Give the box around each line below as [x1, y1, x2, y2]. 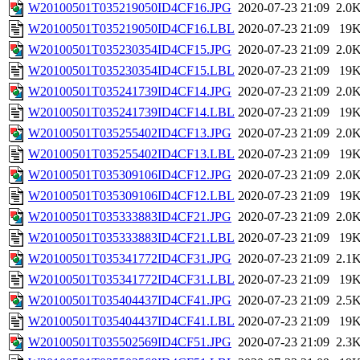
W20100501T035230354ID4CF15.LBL [28, 63, 235, 78]
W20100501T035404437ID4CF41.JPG [28, 293, 231, 308]
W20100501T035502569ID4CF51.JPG [28, 335, 231, 350]
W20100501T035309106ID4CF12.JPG [28, 168, 231, 182]
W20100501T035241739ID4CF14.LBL [28, 105, 235, 120]
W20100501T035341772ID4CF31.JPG [28, 252, 231, 266]
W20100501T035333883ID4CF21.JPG [28, 210, 231, 224]
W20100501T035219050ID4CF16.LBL [28, 22, 235, 36]
